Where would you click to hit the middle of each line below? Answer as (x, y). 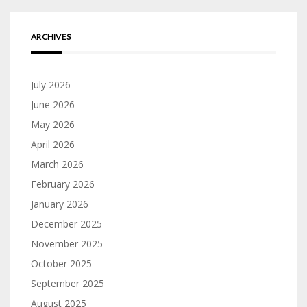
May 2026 (53, 124)
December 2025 (66, 224)
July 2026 (51, 85)
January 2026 (60, 204)
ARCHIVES (51, 37)
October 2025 (61, 263)
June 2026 (53, 105)
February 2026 (63, 184)
